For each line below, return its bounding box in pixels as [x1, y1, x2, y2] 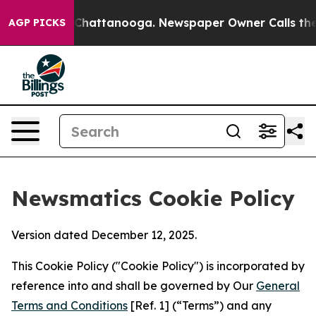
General [256, 279, 300, 293]
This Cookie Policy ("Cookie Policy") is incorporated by [11, 259, 305, 273]
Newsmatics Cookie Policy [11, 185, 295, 212]
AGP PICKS [8, 16, 66, 29]
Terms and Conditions [11, 298, 128, 312]
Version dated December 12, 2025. [11, 228, 197, 242]
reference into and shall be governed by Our [11, 279, 256, 293]
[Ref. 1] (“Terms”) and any [128, 298, 272, 312]
